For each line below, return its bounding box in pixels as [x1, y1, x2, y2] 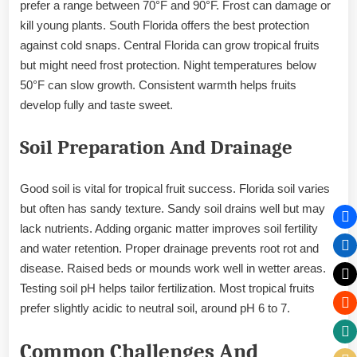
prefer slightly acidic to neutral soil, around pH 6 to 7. [20, 301, 290, 316]
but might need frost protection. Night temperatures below [20, 58, 316, 73]
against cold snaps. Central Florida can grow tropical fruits [20, 38, 320, 53]
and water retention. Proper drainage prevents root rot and [20, 241, 319, 256]
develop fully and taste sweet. [20, 98, 173, 112]
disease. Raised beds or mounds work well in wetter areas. [20, 261, 326, 276]
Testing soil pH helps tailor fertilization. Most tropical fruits [20, 281, 315, 296]
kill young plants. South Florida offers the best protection [20, 18, 309, 33]
